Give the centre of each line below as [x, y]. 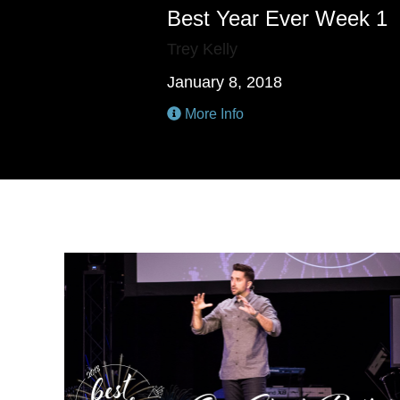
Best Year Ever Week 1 [277, 18]
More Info [212, 114]
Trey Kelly [202, 49]
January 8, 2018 [225, 82]
